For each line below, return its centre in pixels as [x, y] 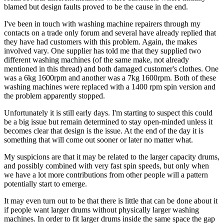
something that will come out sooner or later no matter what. [98, 139]
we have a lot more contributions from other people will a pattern [106, 174]
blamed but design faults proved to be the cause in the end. [96, 6]
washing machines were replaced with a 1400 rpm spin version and [110, 86]
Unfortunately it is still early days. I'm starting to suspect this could [108, 112]
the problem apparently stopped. [54, 95]
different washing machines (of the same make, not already [96, 59]
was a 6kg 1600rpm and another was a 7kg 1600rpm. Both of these [110, 77]
